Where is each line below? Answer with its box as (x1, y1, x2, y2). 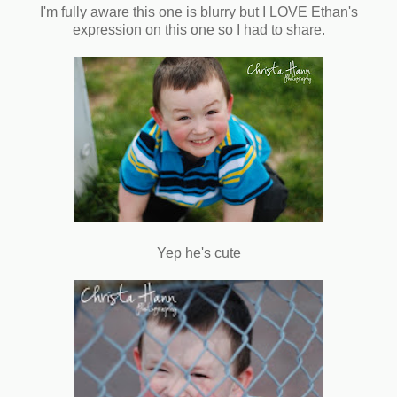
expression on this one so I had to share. (72, 21, 325, 37)
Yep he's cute (156, 245, 241, 261)
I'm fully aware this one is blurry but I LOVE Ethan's (39, 4, 358, 19)
